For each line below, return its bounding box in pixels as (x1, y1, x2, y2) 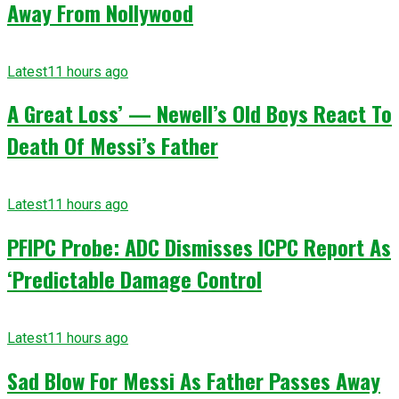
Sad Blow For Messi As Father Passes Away (7, 364, 380, 397)
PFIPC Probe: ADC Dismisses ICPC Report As (7, 231, 391, 264)
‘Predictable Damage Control (7, 263, 262, 296)
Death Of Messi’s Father (7, 129, 218, 162)
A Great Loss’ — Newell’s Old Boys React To (7, 97, 392, 130)
